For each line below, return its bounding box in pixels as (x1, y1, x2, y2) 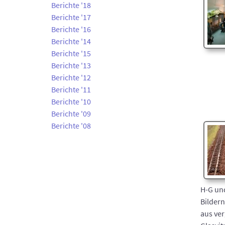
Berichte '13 (51, 60, 91, 70)
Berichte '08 (51, 121, 91, 131)
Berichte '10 (51, 96, 91, 106)
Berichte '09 (51, 108, 91, 119)
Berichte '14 (51, 36, 91, 46)
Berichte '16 (51, 24, 91, 34)
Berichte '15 (51, 48, 91, 58)
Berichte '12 (51, 72, 91, 82)
